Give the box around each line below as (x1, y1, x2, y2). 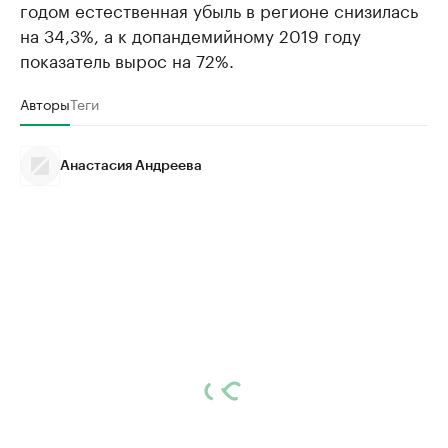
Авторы (20, 91, 70, 114)
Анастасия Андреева (60, 158, 202, 173)
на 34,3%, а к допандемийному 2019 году (20, 20, 361, 47)
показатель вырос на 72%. (20, 45, 234, 72)
